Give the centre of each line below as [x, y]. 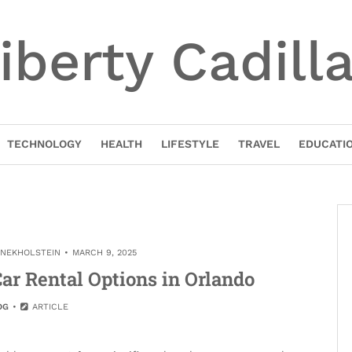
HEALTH [121, 144]
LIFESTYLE [190, 144]
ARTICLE [49, 307]
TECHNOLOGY [44, 144]
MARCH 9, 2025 [104, 253]
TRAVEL [258, 144]
